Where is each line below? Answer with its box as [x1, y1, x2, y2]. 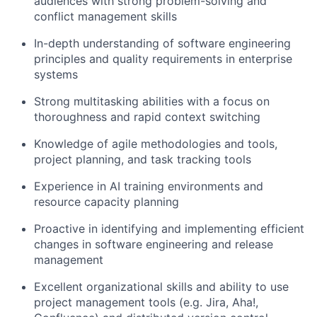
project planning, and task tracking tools [34, 152, 251, 166]
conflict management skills [34, 9, 177, 23]
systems [34, 67, 78, 81]
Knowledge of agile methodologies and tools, [34, 137, 277, 151]
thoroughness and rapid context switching [34, 110, 260, 124]
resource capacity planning [34, 195, 179, 209]
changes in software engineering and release [34, 237, 273, 251]
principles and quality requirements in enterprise [34, 52, 292, 66]
